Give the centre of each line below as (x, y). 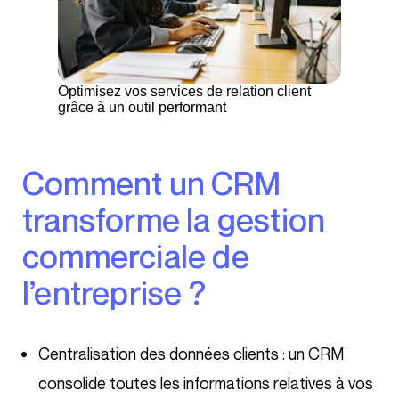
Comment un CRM (34, 183)
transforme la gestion (174, 220)
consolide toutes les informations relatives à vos (206, 383)
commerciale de (136, 256)
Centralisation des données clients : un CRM (191, 354)
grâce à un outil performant (142, 108)
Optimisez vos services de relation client (184, 92)
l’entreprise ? (114, 293)
